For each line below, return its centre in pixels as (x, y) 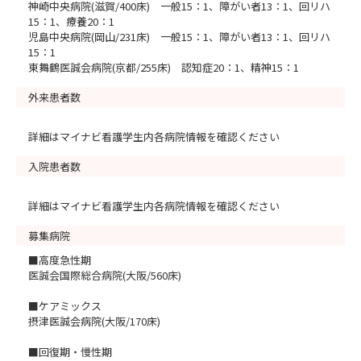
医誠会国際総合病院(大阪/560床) (105, 275)
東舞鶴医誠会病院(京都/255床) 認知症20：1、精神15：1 (164, 67)
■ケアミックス (65, 306)
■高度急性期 (60, 260)
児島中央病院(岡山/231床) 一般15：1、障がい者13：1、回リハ (179, 37)
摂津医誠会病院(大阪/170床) (94, 321)
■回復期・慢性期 (70, 352)
